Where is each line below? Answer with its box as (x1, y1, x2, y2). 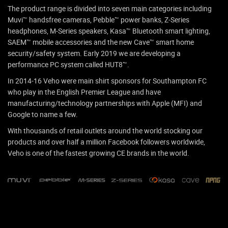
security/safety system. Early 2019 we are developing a (8, 48, 181, 59)
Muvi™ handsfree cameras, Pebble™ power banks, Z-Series (8, 15, 189, 25)
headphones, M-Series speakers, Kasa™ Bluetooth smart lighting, (8, 26, 210, 36)
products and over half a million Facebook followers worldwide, (8, 137, 205, 147)
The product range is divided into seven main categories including (8, 4, 212, 14)
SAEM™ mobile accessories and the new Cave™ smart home (8, 37, 194, 47)
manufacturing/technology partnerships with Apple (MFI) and (8, 98, 202, 108)
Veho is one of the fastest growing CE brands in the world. (8, 148, 189, 158)
